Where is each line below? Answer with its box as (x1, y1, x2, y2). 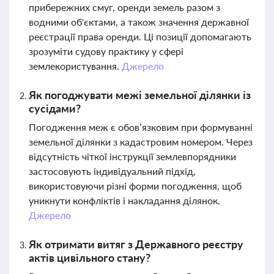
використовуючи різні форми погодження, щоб (29, 180, 242, 191)
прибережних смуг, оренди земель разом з (29, 1, 220, 13)
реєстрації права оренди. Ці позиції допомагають (29, 31, 251, 42)
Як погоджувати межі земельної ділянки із (29, 88, 251, 102)
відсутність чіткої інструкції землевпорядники (29, 150, 236, 162)
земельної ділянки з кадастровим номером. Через (29, 136, 253, 147)
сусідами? (29, 102, 81, 115)
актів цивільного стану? (29, 251, 150, 264)
